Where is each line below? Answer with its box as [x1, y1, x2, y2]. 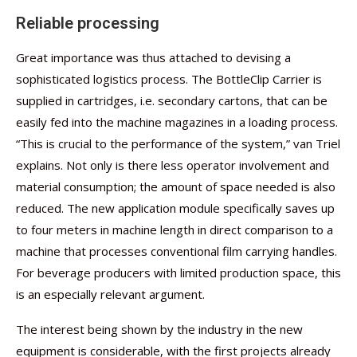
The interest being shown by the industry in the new [16, 321, 303, 337]
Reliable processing [16, 14, 159, 33]
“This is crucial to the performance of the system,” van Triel [16, 135, 340, 151]
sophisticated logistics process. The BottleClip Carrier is [16, 71, 322, 87]
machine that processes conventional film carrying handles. [16, 243, 337, 259]
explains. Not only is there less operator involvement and [16, 157, 329, 173]
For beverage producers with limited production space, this [16, 265, 341, 280]
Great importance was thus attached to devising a [16, 49, 291, 65]
